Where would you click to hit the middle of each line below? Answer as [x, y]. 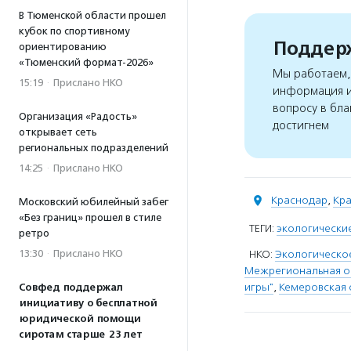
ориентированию [63, 47]
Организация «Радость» [78, 116]
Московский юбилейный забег [94, 202]
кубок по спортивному [74, 31]
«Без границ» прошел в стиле [90, 217]
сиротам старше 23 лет [80, 335]
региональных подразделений [94, 148]
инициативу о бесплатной [88, 303]
